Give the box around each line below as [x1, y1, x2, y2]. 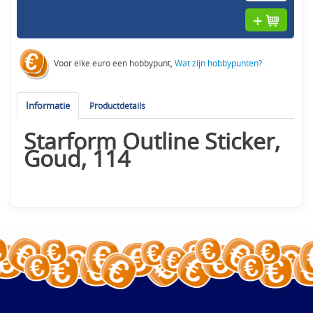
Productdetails [89, 100, 146, 112]
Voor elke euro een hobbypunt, [52, 57, 175, 69]
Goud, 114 [24, 144, 131, 174]
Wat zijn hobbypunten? [175, 57, 263, 69]
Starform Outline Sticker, [24, 126, 281, 156]
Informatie [26, 99, 71, 112]
